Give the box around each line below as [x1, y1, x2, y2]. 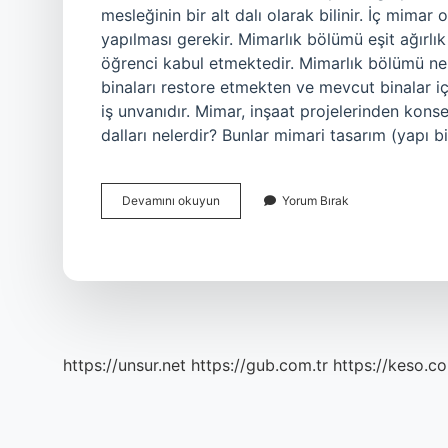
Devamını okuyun [122, 193, 220, 208]
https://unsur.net [63, 355, 186, 375]
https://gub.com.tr [191, 355, 328, 375]
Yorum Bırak [282, 193, 349, 208]
